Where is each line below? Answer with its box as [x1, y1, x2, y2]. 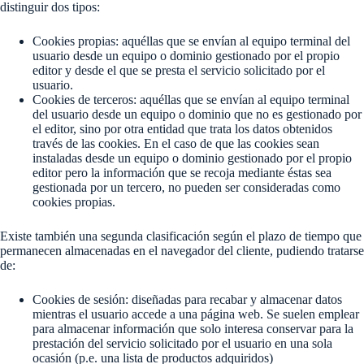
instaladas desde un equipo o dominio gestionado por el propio [32, 151, 352, 165]
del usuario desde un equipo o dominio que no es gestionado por [32, 107, 362, 121]
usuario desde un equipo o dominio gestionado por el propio [32, 49, 340, 63]
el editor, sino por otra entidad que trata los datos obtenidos [32, 122, 332, 136]
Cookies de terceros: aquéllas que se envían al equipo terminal [32, 93, 349, 106]
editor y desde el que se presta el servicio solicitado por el [32, 63, 325, 77]
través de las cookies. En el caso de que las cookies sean [32, 136, 319, 150]
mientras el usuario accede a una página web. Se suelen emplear [32, 307, 359, 321]
